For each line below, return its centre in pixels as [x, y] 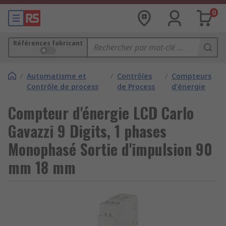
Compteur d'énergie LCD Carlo [101, 113]
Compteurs [192, 76]
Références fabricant [48, 43]
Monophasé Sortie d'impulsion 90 [110, 149]
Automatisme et [56, 76]
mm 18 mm [42, 167]
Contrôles [135, 76]
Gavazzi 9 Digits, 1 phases [87, 131]
